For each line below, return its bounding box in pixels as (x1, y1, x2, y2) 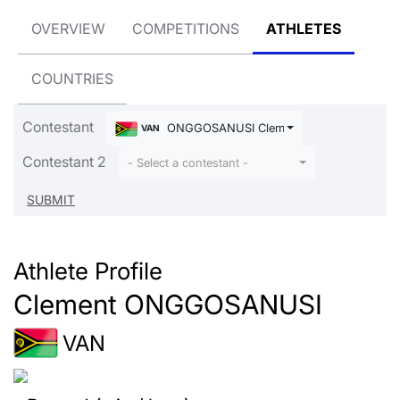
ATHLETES (266, 20, 341, 37)
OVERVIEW (31, 20, 105, 37)
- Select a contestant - (128, 156, 248, 171)
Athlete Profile (13, 256, 162, 286)
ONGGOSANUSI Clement (162, 121, 302, 135)
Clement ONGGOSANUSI (13, 288, 322, 321)
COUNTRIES (31, 70, 113, 87)
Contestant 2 (22, 152, 106, 171)
